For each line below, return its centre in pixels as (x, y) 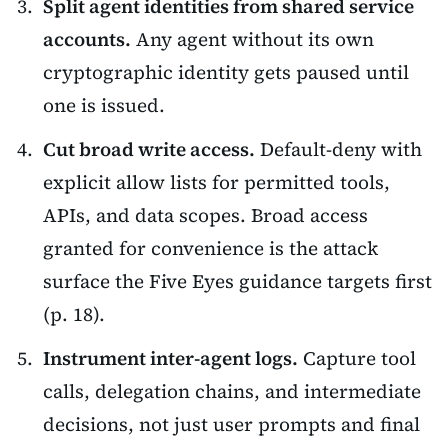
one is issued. (104, 104)
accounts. (87, 38)
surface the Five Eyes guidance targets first (238, 280)
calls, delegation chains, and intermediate (232, 391)
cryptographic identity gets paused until (226, 71)
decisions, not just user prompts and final (232, 424)
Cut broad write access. (149, 148)
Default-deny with (339, 148)
